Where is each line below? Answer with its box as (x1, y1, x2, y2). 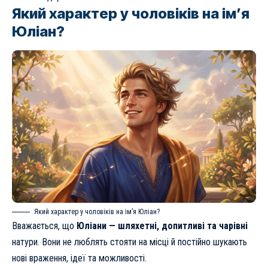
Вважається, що (12, 220, 77, 232)
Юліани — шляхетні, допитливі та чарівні (77, 220, 248, 232)
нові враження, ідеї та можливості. (12, 252, 147, 264)
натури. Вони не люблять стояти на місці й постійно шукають (12, 236, 247, 248)
